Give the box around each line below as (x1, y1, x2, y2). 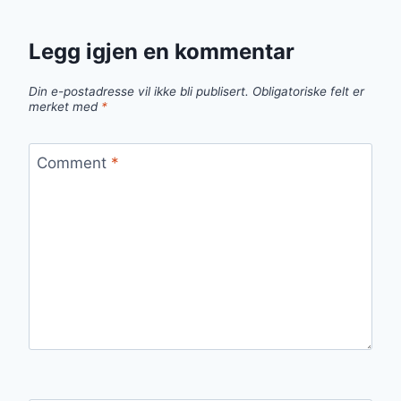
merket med (29, 98, 101, 114)
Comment (36, 153, 111, 172)
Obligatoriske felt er (252, 83, 364, 98)
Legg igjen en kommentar (29, 38, 294, 65)
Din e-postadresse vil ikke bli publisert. (29, 83, 249, 98)
